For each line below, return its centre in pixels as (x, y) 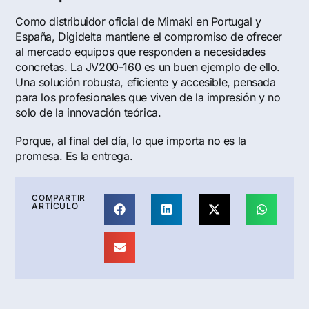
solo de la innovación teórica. (88, 113)
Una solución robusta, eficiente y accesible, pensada (146, 82)
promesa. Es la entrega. (74, 156)
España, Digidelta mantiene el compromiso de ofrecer (149, 37)
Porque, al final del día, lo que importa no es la (131, 141)
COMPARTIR (59, 197)
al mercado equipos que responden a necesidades (141, 52)
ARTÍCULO (55, 206)
